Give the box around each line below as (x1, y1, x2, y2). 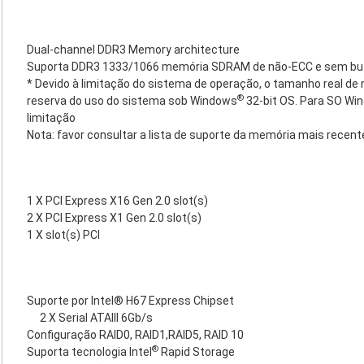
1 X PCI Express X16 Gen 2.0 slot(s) (27, 194, 208, 207)
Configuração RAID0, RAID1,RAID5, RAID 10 (27, 328, 244, 341)
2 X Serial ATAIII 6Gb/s (40, 311, 153, 324)
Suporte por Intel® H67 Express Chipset (27, 294, 234, 307)
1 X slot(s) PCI (27, 228, 100, 241)
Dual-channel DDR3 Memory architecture (27, 43, 240, 56)
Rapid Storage (158, 345, 235, 358)
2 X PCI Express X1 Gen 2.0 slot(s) (27, 211, 201, 224)
